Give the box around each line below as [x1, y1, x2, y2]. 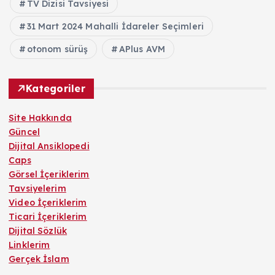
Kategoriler [26, 82, 85, 95]
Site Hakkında [9, 112, 72, 123]
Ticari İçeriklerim [9, 211, 87, 222]
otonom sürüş [26, 43, 88, 55]
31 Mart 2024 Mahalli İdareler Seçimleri [26, 20, 204, 32]
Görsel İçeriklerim [9, 168, 90, 180]
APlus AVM [118, 43, 166, 55]
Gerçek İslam [9, 253, 69, 265]
